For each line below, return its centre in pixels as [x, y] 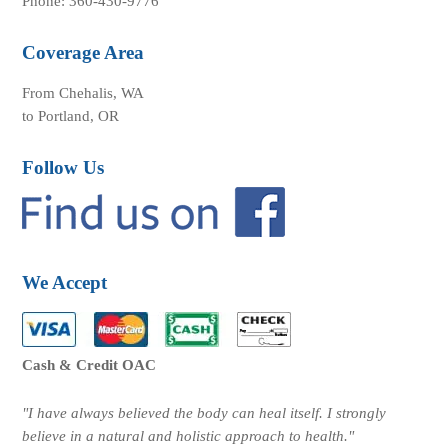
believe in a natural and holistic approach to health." [188, 436]
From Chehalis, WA [83, 93]
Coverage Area [83, 53]
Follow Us [63, 168]
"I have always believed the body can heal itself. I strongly [204, 413]
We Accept [65, 283]
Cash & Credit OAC [89, 365]
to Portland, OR [71, 116]
